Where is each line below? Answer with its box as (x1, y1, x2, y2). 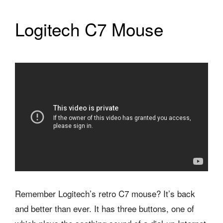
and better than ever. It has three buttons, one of (15, 202, 194, 215)
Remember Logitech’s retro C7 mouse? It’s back (15, 187, 195, 200)
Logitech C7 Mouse (15, 16, 163, 41)
